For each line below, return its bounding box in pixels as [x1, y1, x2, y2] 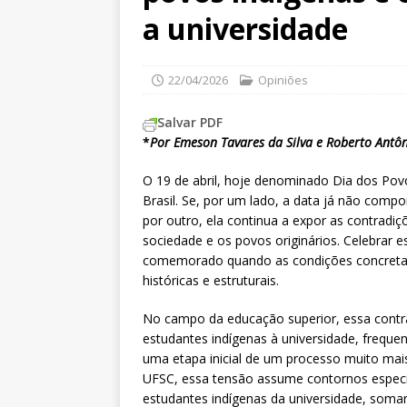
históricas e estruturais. [143, 272, 279, 290]
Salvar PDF [157, 114, 223, 132]
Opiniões [258, 72, 308, 89]
